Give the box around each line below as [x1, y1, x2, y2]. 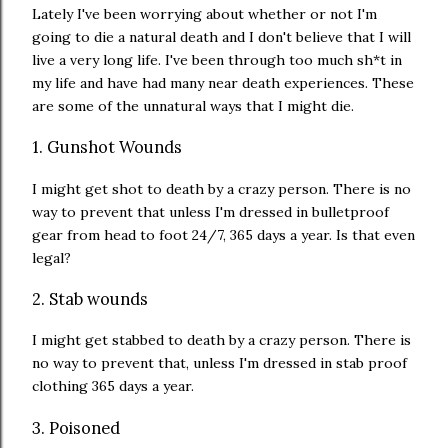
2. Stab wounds [32, 288, 152, 309]
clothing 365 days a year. [32, 377, 194, 396]
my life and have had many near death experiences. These [32, 73, 414, 92]
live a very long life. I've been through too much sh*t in [32, 50, 402, 69]
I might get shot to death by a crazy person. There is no [32, 179, 411, 198]
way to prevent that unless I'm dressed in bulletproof [32, 202, 389, 221]
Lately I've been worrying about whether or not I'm [32, 4, 377, 23]
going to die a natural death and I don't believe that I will [32, 27, 411, 46]
